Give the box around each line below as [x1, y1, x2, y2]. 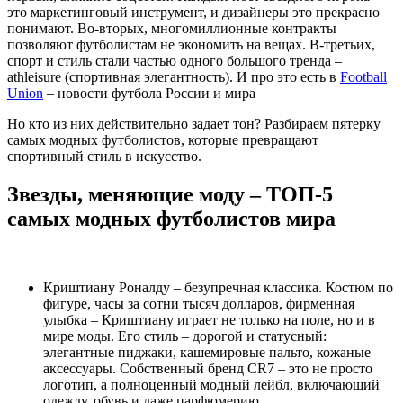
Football [340, 68, 387, 85]
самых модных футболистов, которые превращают [7, 131, 318, 148]
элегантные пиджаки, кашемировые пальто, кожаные [43, 344, 371, 360]
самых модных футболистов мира [7, 206, 336, 230]
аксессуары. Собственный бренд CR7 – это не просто [43, 360, 372, 376]
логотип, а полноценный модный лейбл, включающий [43, 376, 380, 392]
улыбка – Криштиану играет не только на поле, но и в [43, 311, 375, 327]
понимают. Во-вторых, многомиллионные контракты [7, 20, 336, 36]
